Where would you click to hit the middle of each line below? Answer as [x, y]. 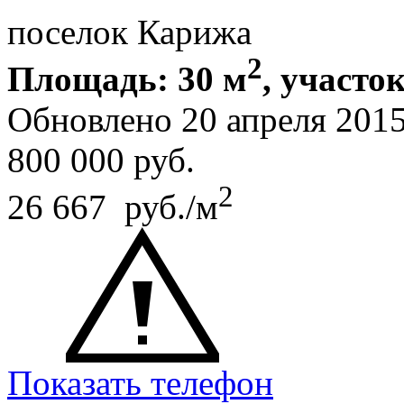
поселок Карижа [129, 32]
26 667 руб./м [113, 207]
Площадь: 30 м [127, 79]
